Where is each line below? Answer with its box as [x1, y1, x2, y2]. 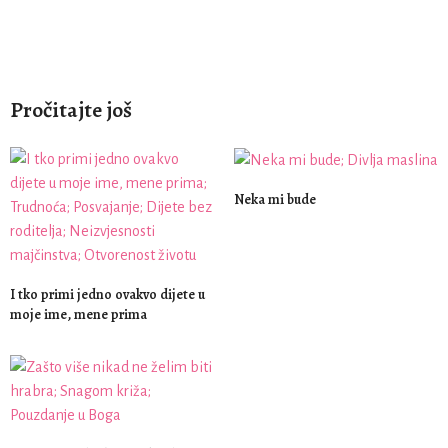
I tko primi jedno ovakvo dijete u [10, 285, 205, 304]
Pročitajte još [10, 95, 132, 125]
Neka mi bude [234, 190, 316, 210]
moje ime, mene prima [10, 305, 147, 324]
